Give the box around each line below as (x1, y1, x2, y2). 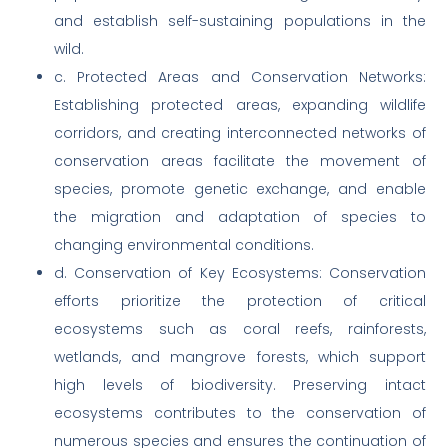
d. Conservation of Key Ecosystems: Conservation (54, 263, 426, 284)
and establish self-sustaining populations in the (54, 11, 426, 32)
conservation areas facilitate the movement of (54, 151, 426, 172)
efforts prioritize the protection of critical (54, 291, 426, 312)
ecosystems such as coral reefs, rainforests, (54, 319, 426, 340)
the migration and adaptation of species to (54, 207, 426, 228)
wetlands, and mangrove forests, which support (54, 347, 426, 368)
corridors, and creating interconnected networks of (54, 123, 426, 144)
